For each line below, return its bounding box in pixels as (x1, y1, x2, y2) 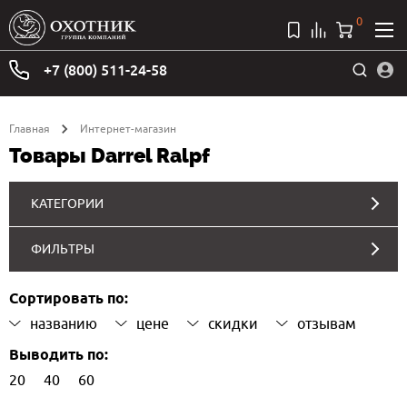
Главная (9, 121, 50, 135)
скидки (208, 314, 258, 332)
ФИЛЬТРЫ (31, 241, 94, 256)
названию (30, 314, 97, 332)
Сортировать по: (9, 289, 128, 309)
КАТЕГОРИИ (31, 195, 104, 211)
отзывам (297, 314, 356, 332)
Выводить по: (9, 345, 108, 365)
